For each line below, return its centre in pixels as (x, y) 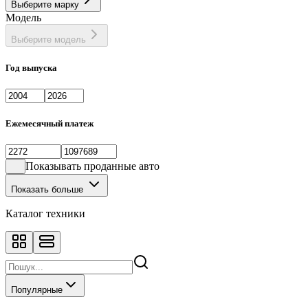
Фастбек (36, 10)
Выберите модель (48, 40)
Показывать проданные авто (93, 166)
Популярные (37, 290)
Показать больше (48, 190)
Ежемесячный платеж (49, 123)
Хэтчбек (36, 22)
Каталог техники (45, 214)
